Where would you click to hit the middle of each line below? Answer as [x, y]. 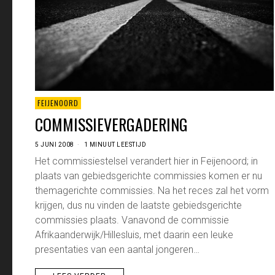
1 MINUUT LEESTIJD [114, 145]
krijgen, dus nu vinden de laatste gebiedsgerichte [138, 206]
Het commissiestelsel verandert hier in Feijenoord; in [146, 161]
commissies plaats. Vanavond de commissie [132, 220]
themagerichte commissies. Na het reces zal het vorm [152, 191]
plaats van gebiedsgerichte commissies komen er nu [149, 176]
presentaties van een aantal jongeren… [117, 250]
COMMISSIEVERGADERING [111, 125]
